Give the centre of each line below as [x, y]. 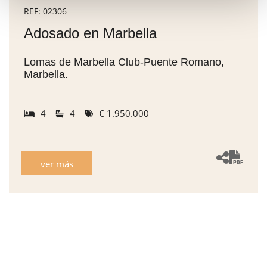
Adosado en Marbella [90, 33]
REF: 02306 [45, 11]
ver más [57, 164]
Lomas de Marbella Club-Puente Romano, [124, 62]
